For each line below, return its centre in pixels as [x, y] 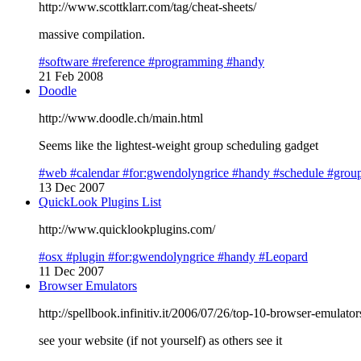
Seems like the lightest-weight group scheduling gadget [178, 145]
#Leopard [283, 256]
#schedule [300, 172]
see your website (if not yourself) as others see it [160, 340]
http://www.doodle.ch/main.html [121, 118]
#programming [187, 61]
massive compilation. [92, 34]
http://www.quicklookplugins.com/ [127, 229]
